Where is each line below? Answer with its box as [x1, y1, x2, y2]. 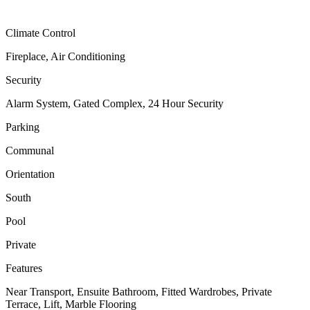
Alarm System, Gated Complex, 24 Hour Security [6, 98, 224, 110]
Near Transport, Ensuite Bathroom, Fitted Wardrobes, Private [6, 286, 272, 298]
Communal [6, 145, 54, 157]
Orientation [6, 168, 55, 181]
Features [6, 262, 42, 275]
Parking [6, 121, 39, 134]
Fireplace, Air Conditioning [6, 51, 125, 63]
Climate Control [6, 27, 75, 39]
